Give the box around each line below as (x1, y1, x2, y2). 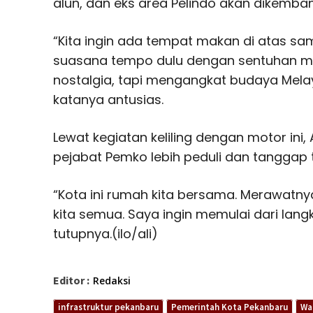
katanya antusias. (53, 90, 163, 108)
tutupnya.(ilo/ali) (53, 224, 158, 242)
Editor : (53, 272, 89, 287)
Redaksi (93, 273, 131, 287)
